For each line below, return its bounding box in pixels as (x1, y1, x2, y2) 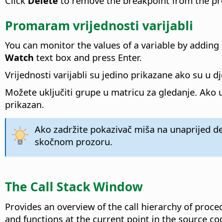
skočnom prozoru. (34, 135, 112, 148)
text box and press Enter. (34, 51, 142, 64)
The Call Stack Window (5, 177, 143, 195)
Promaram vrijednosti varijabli (5, 16, 193, 34)
